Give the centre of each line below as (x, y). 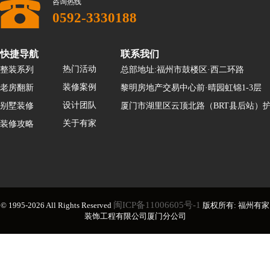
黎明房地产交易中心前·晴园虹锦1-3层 (191, 87)
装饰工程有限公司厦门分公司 (135, 216)
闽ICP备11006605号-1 (157, 205)
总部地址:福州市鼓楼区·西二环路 (182, 69)
